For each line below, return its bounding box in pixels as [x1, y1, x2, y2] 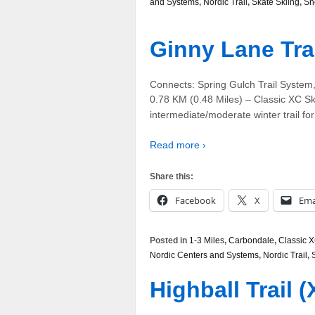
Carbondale [229, 235, 274, 245]
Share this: [150, 171, 193, 181]
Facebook [175, 193, 216, 207]
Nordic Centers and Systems [150, 250, 259, 260]
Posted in [150, 235, 189, 245]
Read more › [150, 139, 206, 151]
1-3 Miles [189, 235, 224, 245]
